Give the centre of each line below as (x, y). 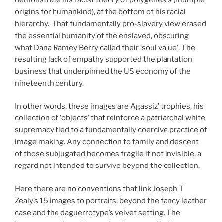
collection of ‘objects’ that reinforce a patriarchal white (110, 118)
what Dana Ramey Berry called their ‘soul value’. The (105, 47)
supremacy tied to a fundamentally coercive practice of (111, 130)
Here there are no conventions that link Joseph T (99, 189)
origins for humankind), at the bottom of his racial (100, 12)
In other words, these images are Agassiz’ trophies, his (109, 106)
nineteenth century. (49, 83)
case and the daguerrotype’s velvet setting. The (98, 212)
